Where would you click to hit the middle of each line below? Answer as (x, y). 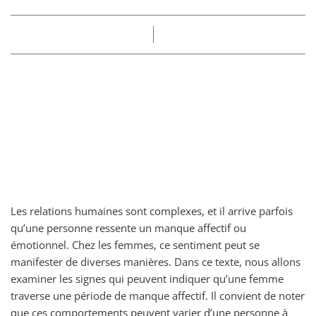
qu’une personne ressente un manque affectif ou (128, 228)
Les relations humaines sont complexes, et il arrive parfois (152, 211)
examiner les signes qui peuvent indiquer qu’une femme (147, 279)
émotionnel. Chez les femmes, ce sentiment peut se (135, 245)
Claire (133, 35)
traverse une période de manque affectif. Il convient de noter (158, 296)
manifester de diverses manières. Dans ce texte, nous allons (156, 262)
